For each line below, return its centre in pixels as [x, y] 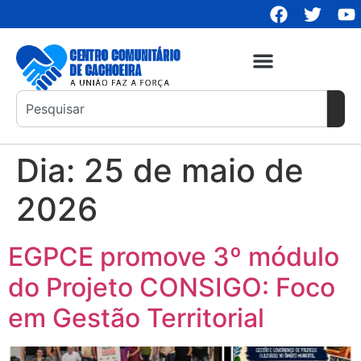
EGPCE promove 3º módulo [174, 257]
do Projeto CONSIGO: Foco [172, 288]
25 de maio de [194, 171]
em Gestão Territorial [136, 318]
